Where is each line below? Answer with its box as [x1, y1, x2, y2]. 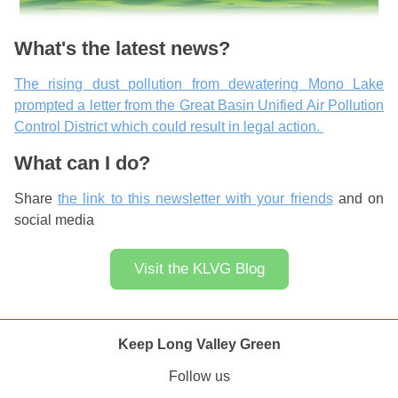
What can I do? [14, 152, 150, 174]
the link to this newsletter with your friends [58, 191, 333, 206]
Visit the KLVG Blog [133, 259, 265, 277]
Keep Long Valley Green [117, 337, 281, 352]
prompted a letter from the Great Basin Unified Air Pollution [14, 98, 384, 113]
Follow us [168, 369, 230, 384]
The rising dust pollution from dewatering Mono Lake [14, 76, 384, 92]
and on [332, 191, 385, 206]
